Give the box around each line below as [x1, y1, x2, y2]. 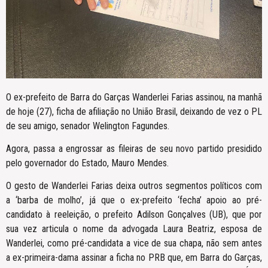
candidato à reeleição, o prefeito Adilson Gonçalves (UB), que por [6, 209, 262, 221]
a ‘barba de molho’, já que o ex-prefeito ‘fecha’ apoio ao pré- [6, 194, 262, 206]
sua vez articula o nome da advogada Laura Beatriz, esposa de [6, 223, 262, 235]
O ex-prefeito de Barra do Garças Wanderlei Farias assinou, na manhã [6, 91, 262, 103]
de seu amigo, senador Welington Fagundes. [6, 120, 169, 132]
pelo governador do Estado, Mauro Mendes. [6, 157, 169, 169]
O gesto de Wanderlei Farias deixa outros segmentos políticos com [6, 180, 262, 192]
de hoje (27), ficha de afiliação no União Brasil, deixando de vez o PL [6, 105, 262, 117]
